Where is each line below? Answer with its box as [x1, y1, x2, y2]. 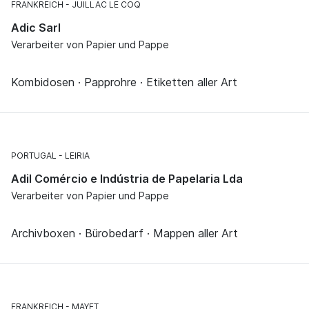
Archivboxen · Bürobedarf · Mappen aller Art [11, 226, 238, 241]
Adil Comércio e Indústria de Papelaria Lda [11, 172, 243, 186]
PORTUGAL [11, 150, 57, 161]
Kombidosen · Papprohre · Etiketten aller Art [11, 75, 237, 90]
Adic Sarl [11, 21, 61, 35]
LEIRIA [65, 150, 90, 161]
